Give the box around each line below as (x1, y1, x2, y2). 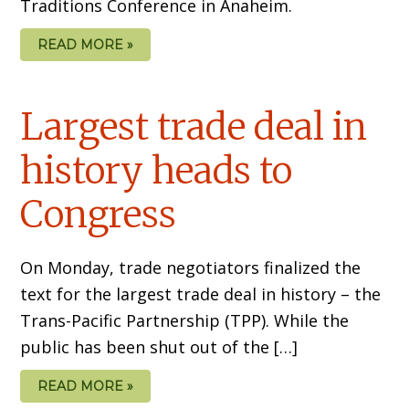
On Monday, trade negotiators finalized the (20, 257, 362, 279)
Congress (20, 192, 177, 238)
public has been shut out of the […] (20, 336, 299, 359)
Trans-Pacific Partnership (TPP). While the (20, 309, 350, 332)
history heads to (20, 148, 293, 194)
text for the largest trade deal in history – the (20, 283, 382, 306)
